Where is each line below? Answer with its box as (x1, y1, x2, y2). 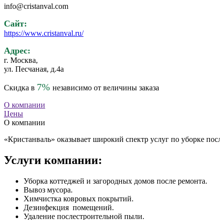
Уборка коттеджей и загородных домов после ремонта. (24, 176, 207, 185)
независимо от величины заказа (53, 83, 159, 92)
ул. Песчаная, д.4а (4, 64, 64, 73)
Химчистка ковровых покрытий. (24, 194, 134, 203)
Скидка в (4, 83, 37, 92)
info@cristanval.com (4, 1, 68, 10)
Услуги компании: (4, 153, 102, 166)
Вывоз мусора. (24, 185, 73, 194)
